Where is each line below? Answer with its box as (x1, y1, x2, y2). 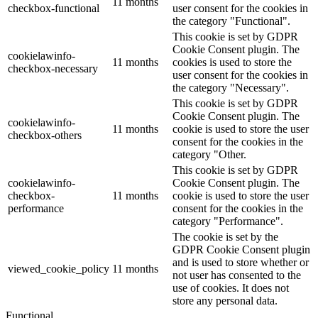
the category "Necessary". (172, 82, 289, 94)
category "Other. (172, 148, 246, 161)
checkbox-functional (8, 2, 99, 15)
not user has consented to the (172, 269, 301, 282)
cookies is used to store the (172, 56, 292, 69)
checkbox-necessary (8, 62, 98, 75)
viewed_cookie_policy (8, 263, 109, 275)
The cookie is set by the (172, 231, 278, 243)
